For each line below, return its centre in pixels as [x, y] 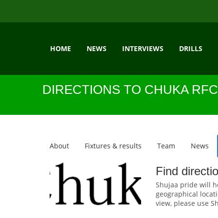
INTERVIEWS [143, 48]
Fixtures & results [113, 146]
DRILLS [191, 48]
